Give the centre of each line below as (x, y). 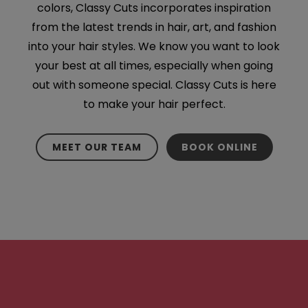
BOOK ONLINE (219, 147)
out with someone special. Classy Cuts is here (154, 85)
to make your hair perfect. (154, 104)
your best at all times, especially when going (154, 66)
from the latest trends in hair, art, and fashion (154, 27)
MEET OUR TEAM (97, 147)
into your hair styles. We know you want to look (154, 46)
